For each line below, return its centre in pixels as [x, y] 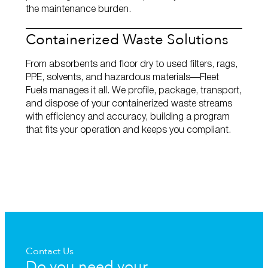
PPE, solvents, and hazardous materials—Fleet [122, 77]
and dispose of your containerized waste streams [129, 104]
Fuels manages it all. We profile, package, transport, [134, 91]
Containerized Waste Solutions [127, 38]
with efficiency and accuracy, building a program [128, 117]
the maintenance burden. [78, 9]
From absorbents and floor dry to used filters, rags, [132, 64]
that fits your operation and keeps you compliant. [128, 130]
